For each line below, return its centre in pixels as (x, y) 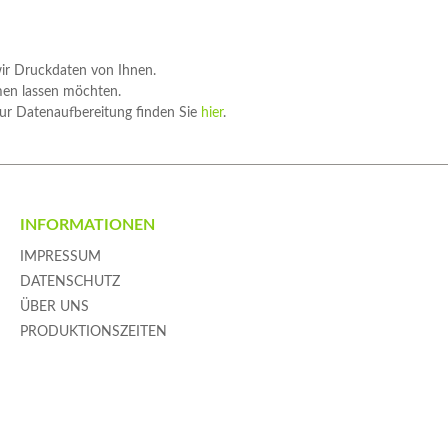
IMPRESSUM (60, 256)
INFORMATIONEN (87, 224)
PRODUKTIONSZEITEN (93, 331)
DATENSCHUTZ (70, 281)
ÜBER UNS (54, 306)
